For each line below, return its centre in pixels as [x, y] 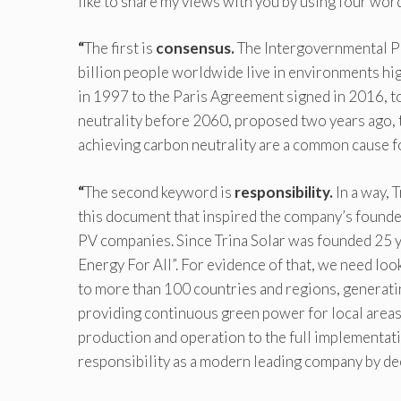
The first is [120, 48]
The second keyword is [158, 192]
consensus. [195, 48]
